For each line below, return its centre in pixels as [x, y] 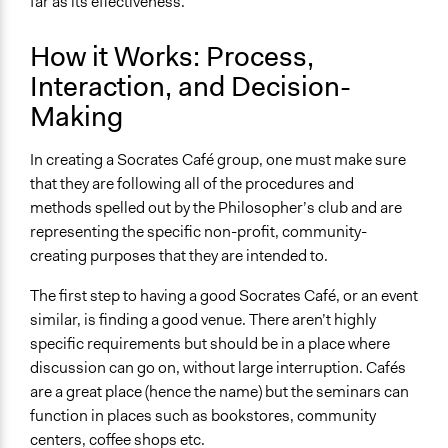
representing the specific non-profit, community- [198, 232]
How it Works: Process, [172, 57]
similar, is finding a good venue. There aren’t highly [203, 320]
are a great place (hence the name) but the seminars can [219, 392]
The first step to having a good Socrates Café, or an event [224, 296]
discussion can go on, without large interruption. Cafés [218, 368]
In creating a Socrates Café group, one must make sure [218, 160]
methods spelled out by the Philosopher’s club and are [216, 208]
